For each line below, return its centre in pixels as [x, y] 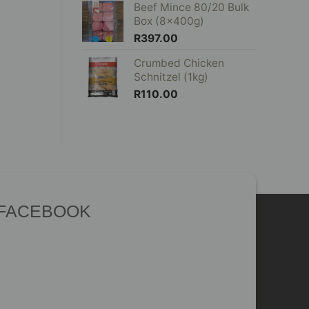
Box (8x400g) [169, 21]
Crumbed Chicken [179, 63]
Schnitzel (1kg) [171, 77]
